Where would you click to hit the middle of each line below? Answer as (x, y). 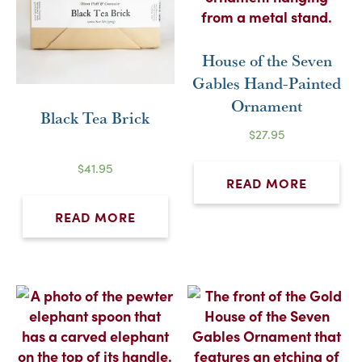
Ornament (267, 106)
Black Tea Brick (95, 118)
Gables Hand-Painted (267, 83)
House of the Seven (267, 61)
